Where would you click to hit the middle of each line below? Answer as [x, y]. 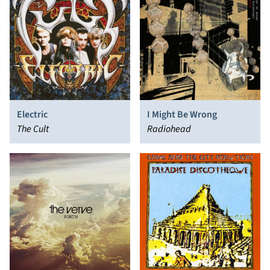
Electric [32, 115]
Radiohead [169, 129]
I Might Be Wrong [182, 115]
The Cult [33, 129]
